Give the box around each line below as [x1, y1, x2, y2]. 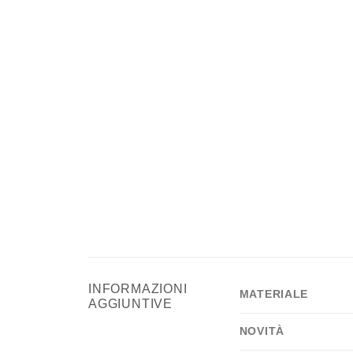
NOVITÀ [239, 325, 284, 338]
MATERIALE [239, 288, 309, 301]
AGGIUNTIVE [88, 297, 173, 311]
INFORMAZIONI [88, 282, 188, 296]
